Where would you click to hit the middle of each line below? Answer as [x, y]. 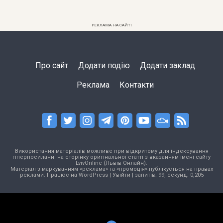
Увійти [121, 175]
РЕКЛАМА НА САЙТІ [111, 25]
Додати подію [104, 66]
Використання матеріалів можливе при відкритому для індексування [111, 151]
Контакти [136, 85]
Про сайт [52, 66]
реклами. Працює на [49, 175]
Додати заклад [167, 66]
